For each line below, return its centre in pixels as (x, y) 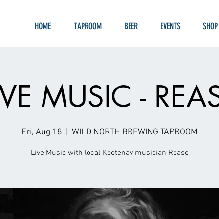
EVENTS (170, 26)
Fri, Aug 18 (42, 132)
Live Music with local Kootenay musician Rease (109, 153)
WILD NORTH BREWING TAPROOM (135, 132)
